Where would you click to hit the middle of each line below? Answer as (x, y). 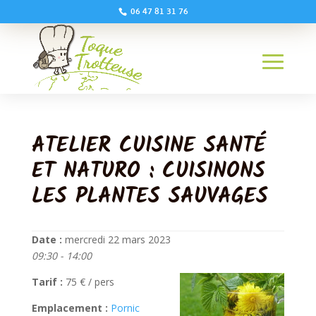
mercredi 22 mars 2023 (116, 239)
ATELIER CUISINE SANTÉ (148, 146)
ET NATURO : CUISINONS (148, 171)
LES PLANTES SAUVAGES (150, 197)
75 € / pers (88, 282)
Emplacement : (69, 308)
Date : (47, 239)
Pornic (125, 308)
